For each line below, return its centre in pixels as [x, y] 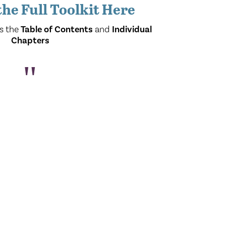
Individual [132, 30]
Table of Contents [57, 30]
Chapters [30, 41]
